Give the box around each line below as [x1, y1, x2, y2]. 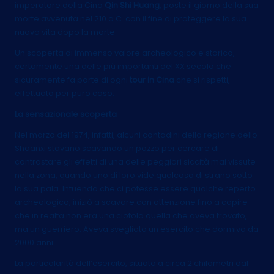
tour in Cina [130, 74, 174, 85]
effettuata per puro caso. [15, 87, 114, 98]
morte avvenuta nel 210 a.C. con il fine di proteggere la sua [15, 13, 246, 24]
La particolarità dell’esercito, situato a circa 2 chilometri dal [15, 257, 248, 268]
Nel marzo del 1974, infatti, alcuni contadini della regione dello [15, 129, 257, 140]
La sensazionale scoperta [15, 108, 117, 119]
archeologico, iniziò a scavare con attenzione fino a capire [15, 196, 248, 207]
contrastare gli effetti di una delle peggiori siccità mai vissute [15, 156, 256, 167]
